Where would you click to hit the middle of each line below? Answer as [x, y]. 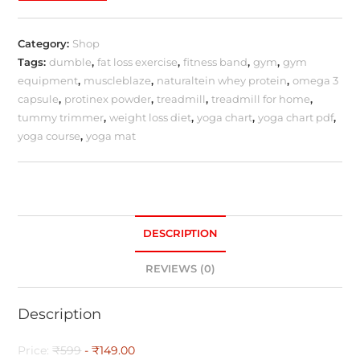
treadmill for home [261, 98]
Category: [45, 43]
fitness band [216, 61]
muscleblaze [118, 80]
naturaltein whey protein [222, 80]
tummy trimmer [61, 117]
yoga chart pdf [296, 117]
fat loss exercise [138, 61]
